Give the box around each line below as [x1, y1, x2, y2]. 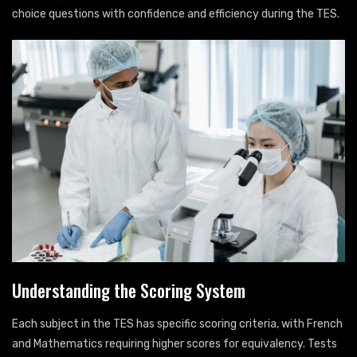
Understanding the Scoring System [12, 277, 245, 304]
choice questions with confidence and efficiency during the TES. [12, 7, 339, 22]
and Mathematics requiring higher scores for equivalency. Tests [12, 337, 337, 351]
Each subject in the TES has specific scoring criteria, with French [12, 317, 343, 331]
